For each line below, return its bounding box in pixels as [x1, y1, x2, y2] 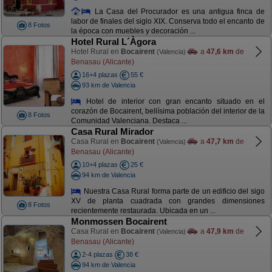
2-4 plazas [81, 251, 113, 258]
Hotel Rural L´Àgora [70, 36, 156, 47]
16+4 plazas [81, 71, 118, 78]
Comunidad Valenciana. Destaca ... [70, 117, 187, 126]
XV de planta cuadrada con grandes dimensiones [70, 197, 265, 206]
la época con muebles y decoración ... [70, 27, 195, 36]
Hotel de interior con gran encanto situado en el [81, 97, 265, 106]
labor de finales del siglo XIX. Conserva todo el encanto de [70, 17, 265, 26]
